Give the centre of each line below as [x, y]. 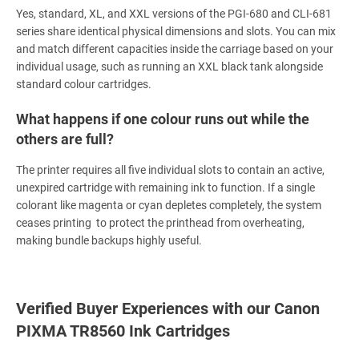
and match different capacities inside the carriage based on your [175, 49]
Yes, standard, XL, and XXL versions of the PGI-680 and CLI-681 [174, 14]
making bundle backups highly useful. [109, 241]
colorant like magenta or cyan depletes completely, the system [169, 206]
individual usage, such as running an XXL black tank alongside [169, 67]
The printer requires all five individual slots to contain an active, [170, 170]
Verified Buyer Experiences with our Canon [168, 309]
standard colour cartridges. [84, 85]
